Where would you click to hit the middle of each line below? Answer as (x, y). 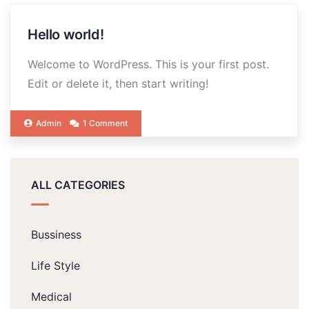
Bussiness (56, 235)
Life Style (56, 266)
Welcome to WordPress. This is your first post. (148, 64)
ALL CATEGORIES (78, 185)
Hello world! (66, 34)
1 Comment (105, 123)
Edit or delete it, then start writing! (118, 83)
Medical (51, 297)
